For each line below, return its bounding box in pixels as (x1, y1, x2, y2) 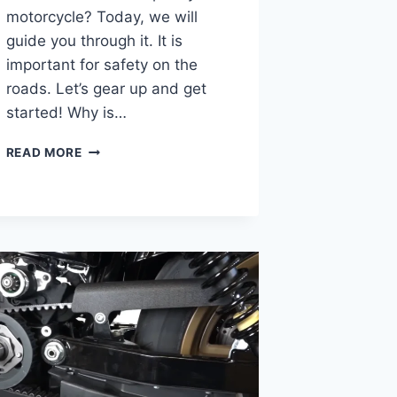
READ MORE (5, 144, 82, 160)
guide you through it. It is (5, 31, 183, 50)
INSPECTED (81, 252, 155, 267)
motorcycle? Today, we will (5, 7, 198, 26)
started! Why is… (5, 103, 127, 121)
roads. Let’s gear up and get (5, 79, 206, 97)
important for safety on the (5, 55, 198, 74)
